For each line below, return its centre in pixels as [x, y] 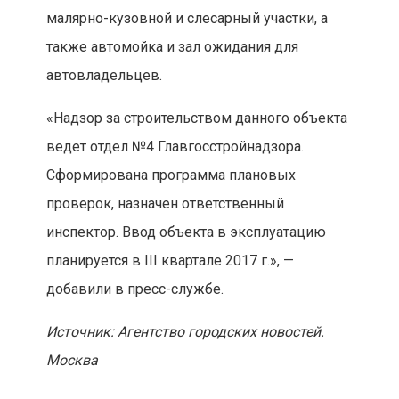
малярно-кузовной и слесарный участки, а [187, 19]
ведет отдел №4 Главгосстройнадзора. [175, 147]
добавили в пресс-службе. [134, 289]
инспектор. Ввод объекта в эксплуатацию [186, 232]
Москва [72, 361]
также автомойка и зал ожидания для [172, 47]
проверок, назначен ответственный [165, 204]
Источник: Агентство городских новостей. [185, 332]
